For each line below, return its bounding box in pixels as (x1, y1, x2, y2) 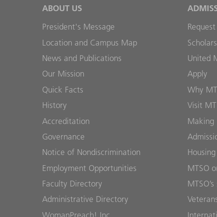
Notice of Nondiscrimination (42, 147, 140, 157)
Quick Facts (42, 84, 83, 94)
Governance (42, 131, 85, 141)
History (42, 100, 67, 110)
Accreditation (42, 116, 90, 126)
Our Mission (42, 69, 84, 79)
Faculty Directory (42, 179, 102, 188)
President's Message (42, 22, 115, 32)
